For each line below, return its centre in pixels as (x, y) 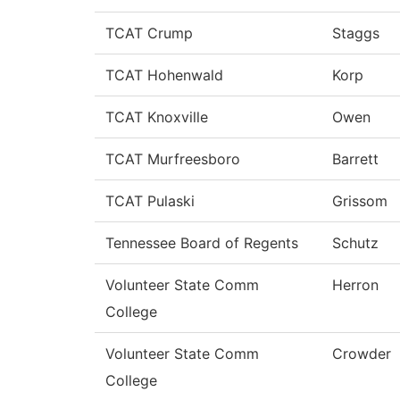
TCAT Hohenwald (164, 75)
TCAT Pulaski (150, 201)
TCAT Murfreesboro (173, 159)
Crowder (362, 354)
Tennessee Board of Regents (202, 243)
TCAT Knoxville (157, 117)
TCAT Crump (149, 33)
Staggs (356, 33)
